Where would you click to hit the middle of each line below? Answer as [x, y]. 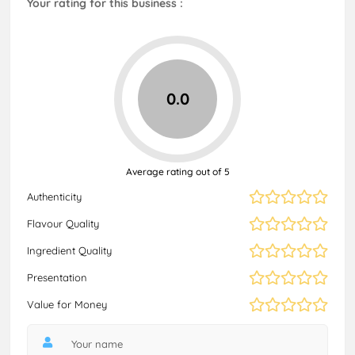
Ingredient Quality [69, 250]
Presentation [57, 277]
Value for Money [67, 304]
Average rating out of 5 [177, 171]
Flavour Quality [63, 223]
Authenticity [54, 196]
